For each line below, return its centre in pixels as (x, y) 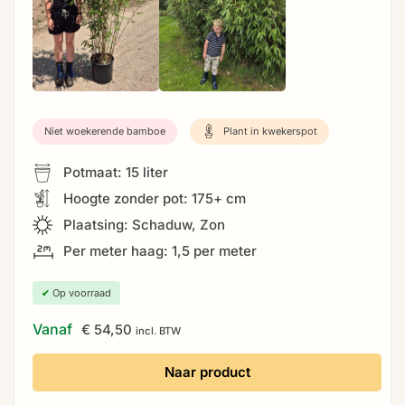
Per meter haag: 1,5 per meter (158, 250)
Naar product (207, 372)
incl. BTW (158, 330)
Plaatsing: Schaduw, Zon (142, 224)
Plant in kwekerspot (269, 131)
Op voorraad (80, 292)
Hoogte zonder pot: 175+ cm (153, 198)
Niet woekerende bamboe (105, 131)
